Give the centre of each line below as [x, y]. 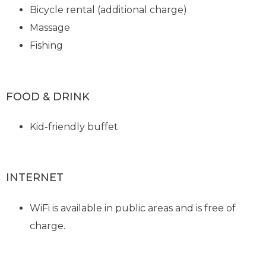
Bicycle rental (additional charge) [109, 10]
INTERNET [35, 178]
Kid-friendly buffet [74, 127]
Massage [50, 28]
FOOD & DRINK [48, 96]
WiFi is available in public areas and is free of [133, 208]
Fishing [47, 46]
